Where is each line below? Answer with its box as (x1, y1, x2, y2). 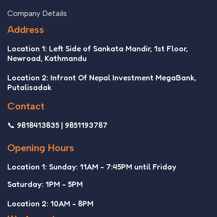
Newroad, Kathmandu (7, 53, 87, 63)
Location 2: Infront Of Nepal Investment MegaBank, (7, 73, 196, 83)
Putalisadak (7, 82, 51, 93)
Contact (7, 100, 45, 112)
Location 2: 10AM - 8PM (7, 199, 93, 209)
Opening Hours (7, 142, 74, 154)
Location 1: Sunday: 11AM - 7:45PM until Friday (7, 162, 176, 172)
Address (7, 24, 44, 36)
